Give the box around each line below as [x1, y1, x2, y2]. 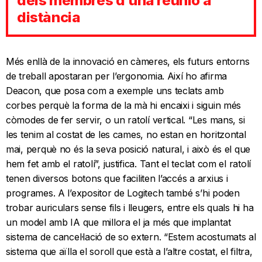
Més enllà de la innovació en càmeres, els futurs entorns [6, 56, 250, 68]
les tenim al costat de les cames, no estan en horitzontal [6, 129, 246, 141]
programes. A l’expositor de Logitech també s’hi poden [6, 187, 240, 199]
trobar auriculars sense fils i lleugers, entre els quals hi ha [6, 202, 254, 214]
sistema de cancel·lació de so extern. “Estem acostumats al [6, 231, 256, 243]
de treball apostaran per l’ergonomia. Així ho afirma [6, 70, 227, 82]
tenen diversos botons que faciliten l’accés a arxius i [6, 173, 228, 185]
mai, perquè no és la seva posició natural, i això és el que [6, 143, 251, 156]
